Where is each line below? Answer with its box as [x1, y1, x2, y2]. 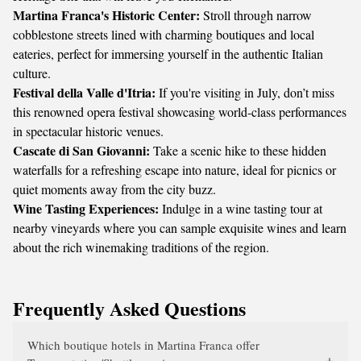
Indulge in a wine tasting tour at [159, 200, 322, 217]
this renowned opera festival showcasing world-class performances [13, 103, 346, 120]
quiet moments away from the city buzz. [13, 180, 216, 197]
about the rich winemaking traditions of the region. [13, 239, 269, 255]
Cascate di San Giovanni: [13, 141, 150, 160]
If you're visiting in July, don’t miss [156, 84, 334, 101]
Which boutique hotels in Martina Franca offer [27, 337, 259, 353]
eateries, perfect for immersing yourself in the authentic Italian [13, 45, 323, 62]
